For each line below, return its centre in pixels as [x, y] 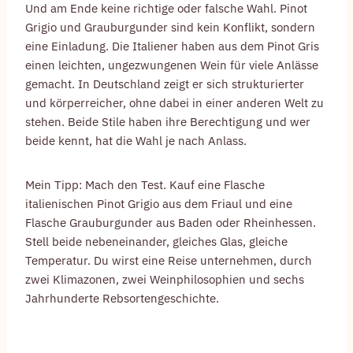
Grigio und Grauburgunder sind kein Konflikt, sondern [170, 28]
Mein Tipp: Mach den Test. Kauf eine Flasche [145, 185]
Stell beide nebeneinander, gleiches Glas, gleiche [156, 242]
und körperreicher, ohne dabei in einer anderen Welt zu [175, 103]
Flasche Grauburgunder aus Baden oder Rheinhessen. [171, 223]
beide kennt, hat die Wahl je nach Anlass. [136, 141]
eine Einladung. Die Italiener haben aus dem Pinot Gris [172, 46]
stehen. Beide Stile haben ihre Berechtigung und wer [168, 122]
